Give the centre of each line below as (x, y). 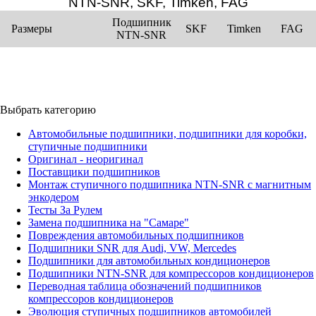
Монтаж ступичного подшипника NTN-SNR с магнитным (170, 185)
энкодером (54, 197)
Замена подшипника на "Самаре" (109, 223)
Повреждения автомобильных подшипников (136, 236)
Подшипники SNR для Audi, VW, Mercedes (132, 248)
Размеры (32, 29)
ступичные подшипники (88, 147)
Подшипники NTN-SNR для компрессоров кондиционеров (171, 274)
